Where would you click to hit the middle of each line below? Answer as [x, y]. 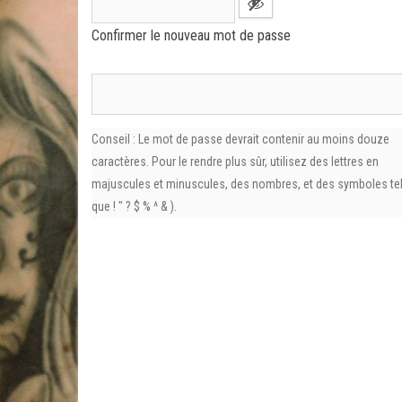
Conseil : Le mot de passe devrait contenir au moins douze [240, 139]
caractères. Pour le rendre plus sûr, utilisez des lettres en [235, 162]
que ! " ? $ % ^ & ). [134, 206]
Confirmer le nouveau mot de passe [191, 35]
